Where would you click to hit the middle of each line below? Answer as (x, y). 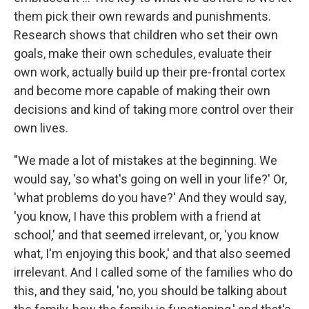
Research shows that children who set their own (146, 35)
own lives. (41, 128)
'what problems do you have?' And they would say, (150, 198)
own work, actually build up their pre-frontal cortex (150, 72)
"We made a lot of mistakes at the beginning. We (146, 160)
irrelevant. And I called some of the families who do (153, 272)
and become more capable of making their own (142, 91)
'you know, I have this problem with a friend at (137, 216)
